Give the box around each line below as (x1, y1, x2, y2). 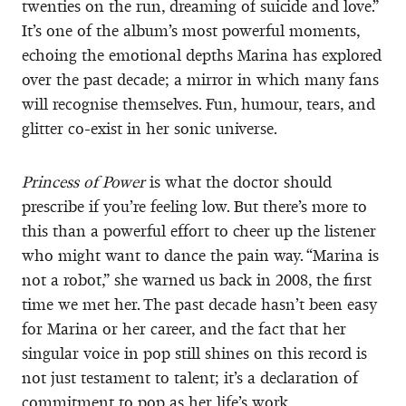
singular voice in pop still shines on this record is (22, 343, 367, 363)
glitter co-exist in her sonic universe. (22, 118, 277, 139)
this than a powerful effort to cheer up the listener (22, 220, 376, 241)
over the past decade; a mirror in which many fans (22, 69, 379, 90)
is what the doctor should (145, 171, 332, 192)
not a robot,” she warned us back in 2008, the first (22, 269, 372, 290)
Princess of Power (22, 171, 145, 192)
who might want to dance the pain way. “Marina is (22, 245, 379, 266)
